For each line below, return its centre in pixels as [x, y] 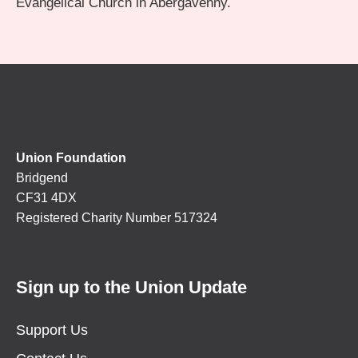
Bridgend [42, 177]
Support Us [52, 330]
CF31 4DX [46, 197]
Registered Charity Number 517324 [117, 217]
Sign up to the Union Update [131, 287]
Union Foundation [71, 157]
